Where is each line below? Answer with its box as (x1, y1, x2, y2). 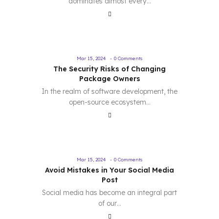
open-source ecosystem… (68, 98, 151, 107)
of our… (98, 199, 121, 208)
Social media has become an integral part (42, 188, 177, 197)
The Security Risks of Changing (53, 65, 166, 73)
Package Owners (79, 74, 140, 83)
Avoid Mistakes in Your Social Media (45, 166, 174, 175)
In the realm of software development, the (42, 87, 177, 96)
